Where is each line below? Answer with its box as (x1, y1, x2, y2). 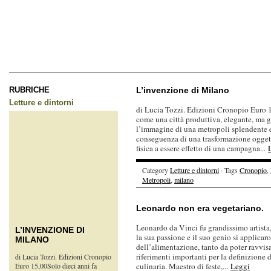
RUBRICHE (9, 85, 50, 94)
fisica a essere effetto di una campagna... (136, 143, 268, 154)
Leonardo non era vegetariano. (136, 203, 264, 213)
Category (142, 165, 170, 175)
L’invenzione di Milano (136, 85, 229, 95)
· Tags (219, 165, 240, 175)
